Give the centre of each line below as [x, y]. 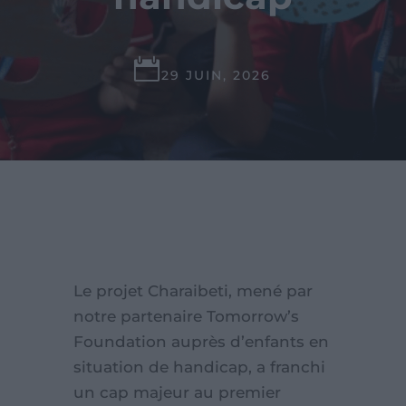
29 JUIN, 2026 [217, 75]
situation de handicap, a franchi [199, 367]
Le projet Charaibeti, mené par [193, 291]
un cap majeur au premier [177, 392]
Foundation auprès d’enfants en [201, 342]
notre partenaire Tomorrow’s [186, 316]
